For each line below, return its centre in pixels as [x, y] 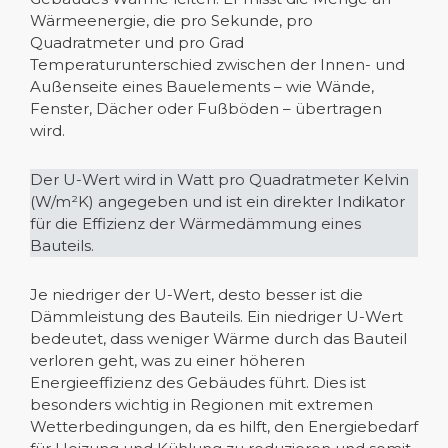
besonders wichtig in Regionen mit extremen [201, 404]
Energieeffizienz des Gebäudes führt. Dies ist [198, 382]
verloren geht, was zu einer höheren [167, 360]
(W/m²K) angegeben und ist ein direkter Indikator [217, 201]
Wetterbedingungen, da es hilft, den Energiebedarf [224, 426]
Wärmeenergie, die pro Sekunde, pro [171, 20]
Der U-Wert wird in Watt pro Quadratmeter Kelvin [219, 179]
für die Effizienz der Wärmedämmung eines [195, 223]
